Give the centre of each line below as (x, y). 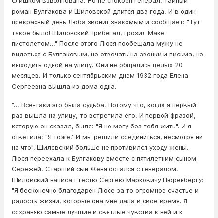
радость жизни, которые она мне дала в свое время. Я (100, 201)
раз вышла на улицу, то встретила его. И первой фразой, (104, 116)
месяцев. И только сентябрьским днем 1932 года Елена (100, 76)
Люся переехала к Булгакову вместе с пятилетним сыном (104, 158)
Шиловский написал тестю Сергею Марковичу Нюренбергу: (108, 180)
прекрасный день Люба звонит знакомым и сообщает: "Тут (106, 22)
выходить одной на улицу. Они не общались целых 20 (97, 65)
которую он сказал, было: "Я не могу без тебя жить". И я (101, 126)
